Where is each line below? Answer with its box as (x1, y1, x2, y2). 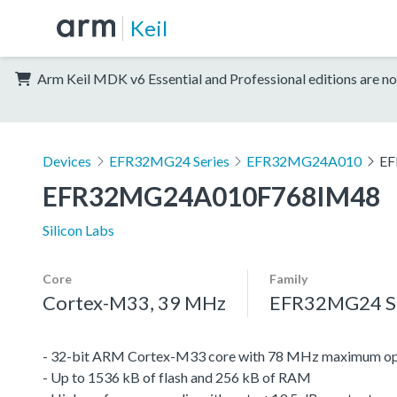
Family (269, 270, 307, 286)
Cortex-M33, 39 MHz (43, 290, 226, 315)
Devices (43, 152, 91, 169)
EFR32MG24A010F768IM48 (43, 179, 380, 212)
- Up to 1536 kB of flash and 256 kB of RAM (43, 368, 311, 385)
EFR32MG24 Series (108, 152, 230, 169)
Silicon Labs (43, 221, 114, 238)
